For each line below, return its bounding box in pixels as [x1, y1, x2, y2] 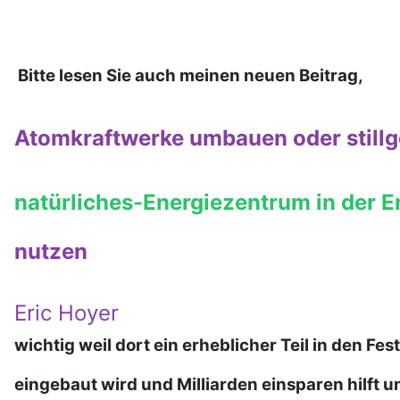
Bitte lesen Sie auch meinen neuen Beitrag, [14, 65, 363, 87]
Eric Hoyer [14, 300, 119, 327]
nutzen [14, 238, 87, 265]
